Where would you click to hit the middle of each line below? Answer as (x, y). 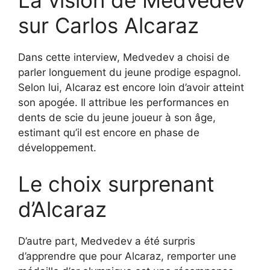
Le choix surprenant (116, 184)
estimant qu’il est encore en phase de (109, 133)
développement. (57, 148)
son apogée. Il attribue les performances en (124, 102)
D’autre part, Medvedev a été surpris (107, 241)
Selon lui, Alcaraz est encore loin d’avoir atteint (131, 87)
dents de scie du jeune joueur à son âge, (117, 118)
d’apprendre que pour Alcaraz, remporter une (127, 256)
